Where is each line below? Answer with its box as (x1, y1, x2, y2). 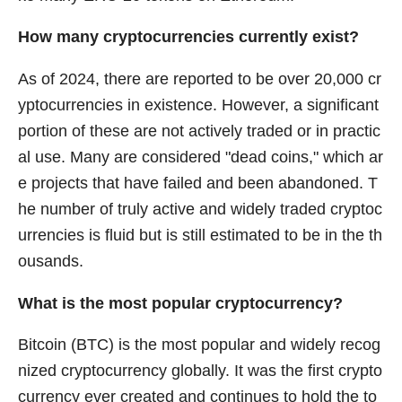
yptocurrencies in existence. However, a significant (18, 95, 379, 114)
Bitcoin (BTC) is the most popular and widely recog (18, 336, 380, 354)
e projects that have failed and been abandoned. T (18, 173, 378, 192)
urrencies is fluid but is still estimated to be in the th (18, 225, 382, 244)
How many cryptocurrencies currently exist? (18, 28, 359, 47)
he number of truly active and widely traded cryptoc (18, 199, 382, 218)
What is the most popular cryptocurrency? (18, 293, 343, 312)
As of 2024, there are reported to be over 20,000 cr (18, 69, 381, 88)
